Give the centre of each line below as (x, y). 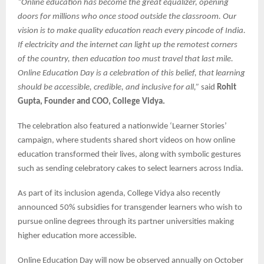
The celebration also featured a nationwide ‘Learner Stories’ (122, 126)
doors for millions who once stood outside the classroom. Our (127, 16)
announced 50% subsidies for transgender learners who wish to (130, 207)
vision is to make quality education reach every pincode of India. (132, 31)
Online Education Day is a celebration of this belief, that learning (131, 73)
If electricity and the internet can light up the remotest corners (128, 45)
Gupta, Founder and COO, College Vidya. (91, 101)
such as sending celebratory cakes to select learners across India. (131, 169)
